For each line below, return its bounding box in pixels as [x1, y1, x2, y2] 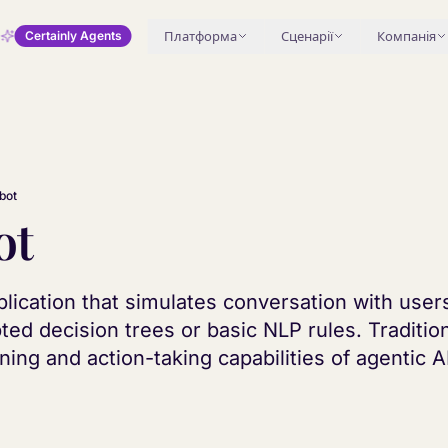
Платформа [163, 27, 237, 44]
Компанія [376, 27, 436, 44]
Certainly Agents [24, 28, 122, 43]
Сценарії [280, 27, 333, 44]
